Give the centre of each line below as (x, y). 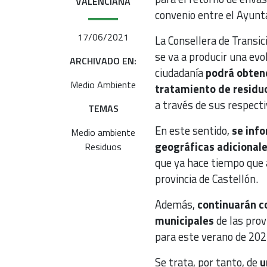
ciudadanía (180, 72)
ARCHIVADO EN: (103, 60)
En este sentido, (193, 130)
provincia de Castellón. (206, 178)
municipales (184, 220)
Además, (176, 204)
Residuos (103, 146)
